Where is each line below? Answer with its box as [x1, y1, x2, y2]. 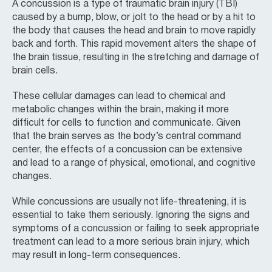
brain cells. [12, 66, 58, 75]
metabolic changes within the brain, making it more [12, 105, 229, 114]
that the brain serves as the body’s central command [12, 132, 241, 141]
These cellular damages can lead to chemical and [12, 92, 225, 101]
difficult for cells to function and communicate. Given [12, 118, 240, 127]
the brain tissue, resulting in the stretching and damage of [12, 53, 259, 62]
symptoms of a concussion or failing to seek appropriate [12, 224, 259, 233]
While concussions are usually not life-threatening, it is [12, 197, 246, 206]
